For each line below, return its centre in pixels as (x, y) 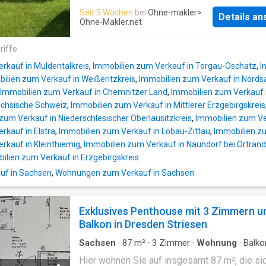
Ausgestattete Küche (161, 253)
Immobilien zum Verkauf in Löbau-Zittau (134, 132)
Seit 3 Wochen (106, 12)
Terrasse (96, 253)
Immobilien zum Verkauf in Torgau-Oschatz (175, 66)
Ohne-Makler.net (111, 22)
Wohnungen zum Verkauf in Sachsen (125, 173)
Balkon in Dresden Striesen (143, 224)
